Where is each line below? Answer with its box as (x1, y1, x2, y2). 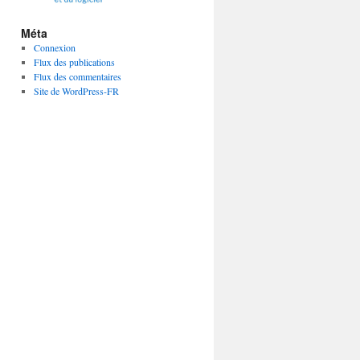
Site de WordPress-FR (33, 84, 119, 97)
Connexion (33, 40, 76, 54)
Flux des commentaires (33, 69, 121, 83)
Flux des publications (33, 55, 115, 68)
